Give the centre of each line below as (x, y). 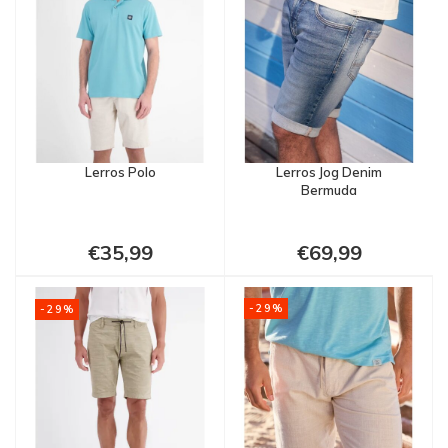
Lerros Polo (120, 171)
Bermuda (329, 189)
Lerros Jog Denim (329, 171)
